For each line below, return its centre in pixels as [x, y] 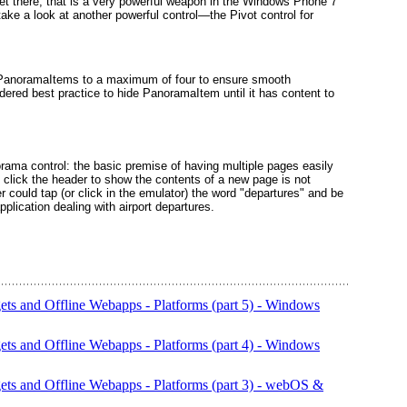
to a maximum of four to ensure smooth [185, 80]
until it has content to [277, 94]
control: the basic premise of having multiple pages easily [180, 166]
